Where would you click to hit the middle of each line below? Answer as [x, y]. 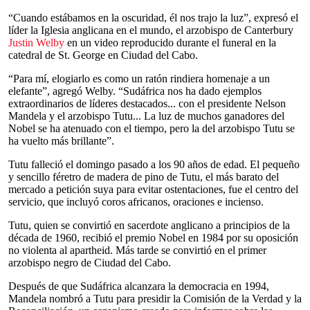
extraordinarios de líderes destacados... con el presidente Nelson [147, 103]
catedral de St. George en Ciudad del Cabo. [103, 55]
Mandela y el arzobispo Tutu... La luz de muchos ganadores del [146, 116]
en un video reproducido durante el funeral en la [170, 43]
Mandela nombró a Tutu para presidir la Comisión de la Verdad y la [155, 299]
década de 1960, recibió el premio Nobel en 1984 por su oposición [153, 238]
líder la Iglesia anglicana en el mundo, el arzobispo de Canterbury [151, 30]
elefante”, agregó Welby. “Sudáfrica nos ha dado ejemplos [135, 91]
